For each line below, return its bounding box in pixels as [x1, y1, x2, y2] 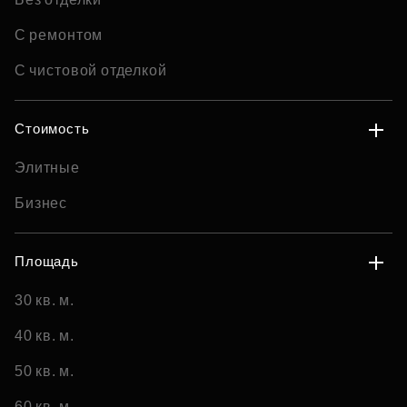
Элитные [15, 160, 80, 175]
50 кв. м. [15, 363, 75, 379]
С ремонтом [15, 27, 104, 43]
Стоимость [15, 121, 90, 136]
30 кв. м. [15, 293, 75, 308]
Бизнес [15, 195, 68, 211]
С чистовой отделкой [15, 63, 167, 78]
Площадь [15, 253, 79, 269]
